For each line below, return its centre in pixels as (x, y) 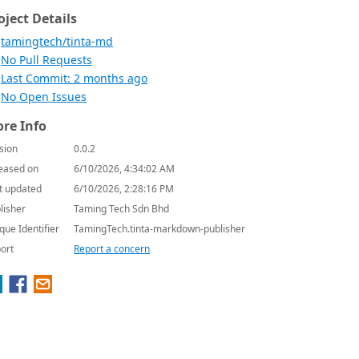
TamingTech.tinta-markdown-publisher (159, 229)
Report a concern (112, 249)
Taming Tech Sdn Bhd (121, 209)
